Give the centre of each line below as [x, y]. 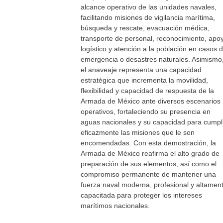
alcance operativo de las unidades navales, [149, 7]
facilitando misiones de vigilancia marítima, [148, 17]
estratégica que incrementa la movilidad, [144, 80]
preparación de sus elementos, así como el [149, 164]
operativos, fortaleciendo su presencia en [146, 111]
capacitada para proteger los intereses [141, 195]
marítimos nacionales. [115, 206]
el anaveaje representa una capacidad [141, 70]
